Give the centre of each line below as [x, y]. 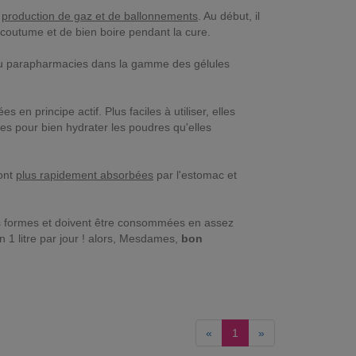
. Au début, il [229, 16]
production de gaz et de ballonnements [100, 16]
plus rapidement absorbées [85, 175]
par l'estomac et [195, 175]
